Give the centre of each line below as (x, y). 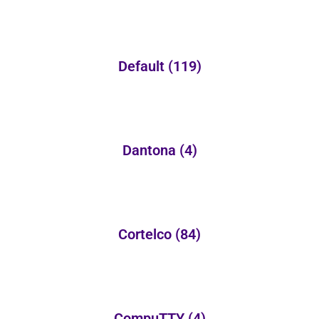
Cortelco (147, 235)
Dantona (151, 151)
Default (143, 67)
